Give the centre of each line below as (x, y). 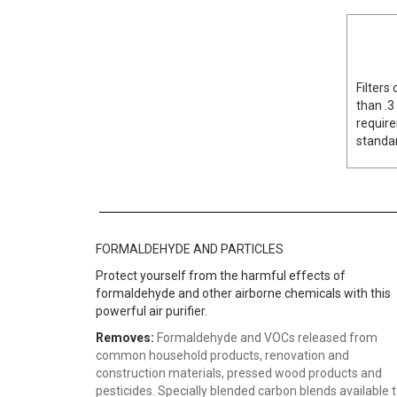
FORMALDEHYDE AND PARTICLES (190, 249)
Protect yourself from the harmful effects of (221, 276)
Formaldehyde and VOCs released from (267, 338)
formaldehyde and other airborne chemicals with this (243, 293)
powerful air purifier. (152, 311)
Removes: (126, 338)
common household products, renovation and (222, 355)
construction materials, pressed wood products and (239, 373)
